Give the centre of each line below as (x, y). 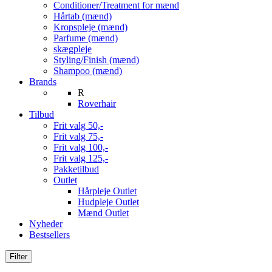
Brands (43, 82)
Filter (19, 257)
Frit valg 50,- (78, 125)
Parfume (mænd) (86, 38)
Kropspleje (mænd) (90, 27)
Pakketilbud (76, 169)
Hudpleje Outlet (108, 202)
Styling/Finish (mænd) (96, 60)
